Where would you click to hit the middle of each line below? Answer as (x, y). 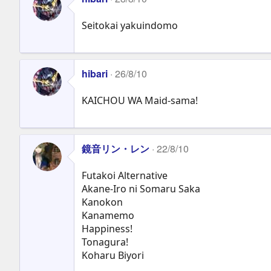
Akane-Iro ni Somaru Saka (141, 188)
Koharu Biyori (113, 255)
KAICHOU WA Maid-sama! (140, 100)
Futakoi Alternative (125, 175)
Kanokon (102, 202)
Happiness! (107, 228)
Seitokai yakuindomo (130, 25)
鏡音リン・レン (116, 148)
